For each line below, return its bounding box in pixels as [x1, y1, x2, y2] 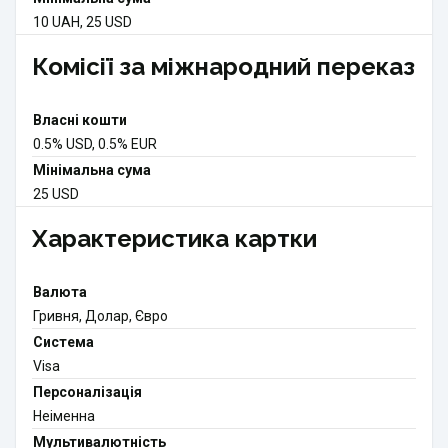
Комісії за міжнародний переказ [32, 52, 415, 82]
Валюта [33, 284, 87, 301]
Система [33, 334, 94, 351]
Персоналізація [33, 384, 142, 401]
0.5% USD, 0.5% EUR [33, 136, 157, 153]
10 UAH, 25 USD [33, 14, 132, 31]
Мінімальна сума [33, 162, 151, 179]
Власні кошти [33, 112, 127, 129]
